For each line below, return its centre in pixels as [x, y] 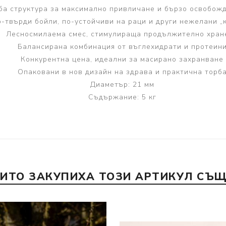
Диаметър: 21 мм [122, 85]
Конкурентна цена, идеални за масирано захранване [122, 60]
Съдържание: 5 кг [122, 97]
